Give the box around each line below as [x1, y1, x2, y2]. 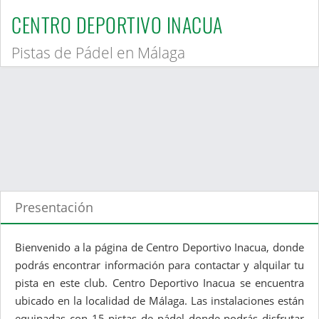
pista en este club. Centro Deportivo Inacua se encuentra [15, 276, 304, 291]
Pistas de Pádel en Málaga [11, 43, 185, 63]
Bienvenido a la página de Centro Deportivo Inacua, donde [15, 240, 304, 255]
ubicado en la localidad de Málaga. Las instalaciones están [15, 293, 304, 308]
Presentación [15, 199, 93, 216]
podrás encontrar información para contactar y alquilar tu [15, 258, 304, 273]
